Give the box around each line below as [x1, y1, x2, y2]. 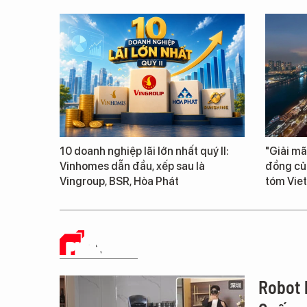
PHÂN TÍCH [66, 238, 138, 258]
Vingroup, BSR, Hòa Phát [60, 174, 179, 188]
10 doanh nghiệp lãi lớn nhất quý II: [60, 144, 229, 158]
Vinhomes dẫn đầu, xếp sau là [60, 159, 205, 173]
